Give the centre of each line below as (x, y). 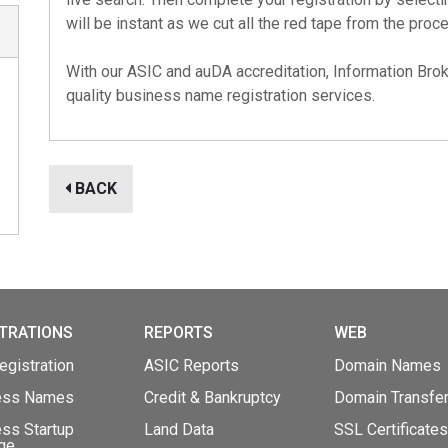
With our (96, 71)
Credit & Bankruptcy (212, 397)
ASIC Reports (191, 365)
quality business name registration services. (220, 95)
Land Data (179, 429)
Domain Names (387, 365)
